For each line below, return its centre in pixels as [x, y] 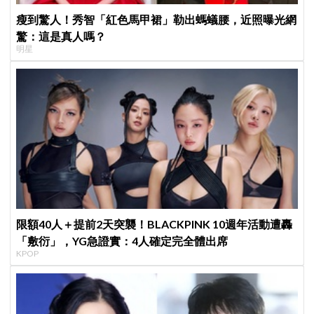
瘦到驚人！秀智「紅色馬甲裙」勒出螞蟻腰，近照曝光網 [157, 19]
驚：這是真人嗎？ [61, 36]
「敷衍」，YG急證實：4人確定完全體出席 [122, 241]
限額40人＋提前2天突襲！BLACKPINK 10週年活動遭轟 [155, 224]
